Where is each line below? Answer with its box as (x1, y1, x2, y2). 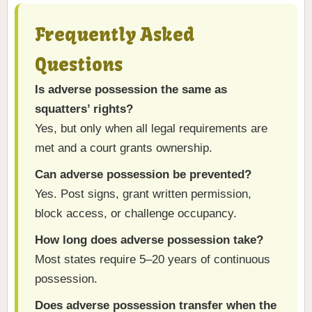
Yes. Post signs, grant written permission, (35, 187, 251, 201)
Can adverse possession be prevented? (35, 168, 251, 182)
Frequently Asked (35, 24, 194, 47)
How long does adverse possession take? (35, 233, 263, 247)
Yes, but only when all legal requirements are (35, 122, 267, 136)
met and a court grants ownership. (35, 141, 212, 155)
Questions (35, 54, 123, 77)
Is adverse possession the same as (35, 83, 227, 97)
